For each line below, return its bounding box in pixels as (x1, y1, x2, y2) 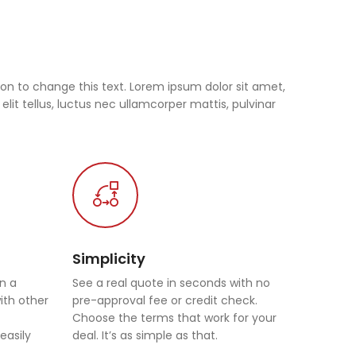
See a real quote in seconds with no (72, 275, 270, 291)
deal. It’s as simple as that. (72, 327, 218, 343)
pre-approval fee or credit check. (72, 292, 257, 308)
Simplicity (72, 249, 145, 269)
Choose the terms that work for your (72, 310, 277, 326)
